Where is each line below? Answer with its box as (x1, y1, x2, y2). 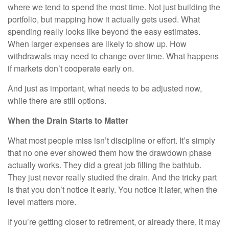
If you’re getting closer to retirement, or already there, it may (8, 216, 220, 228)
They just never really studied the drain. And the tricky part (8, 171, 217, 184)
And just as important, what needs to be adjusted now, (8, 82, 202, 95)
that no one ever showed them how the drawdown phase (8, 147, 212, 159)
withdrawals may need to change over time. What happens (8, 50, 219, 62)
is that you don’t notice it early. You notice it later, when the (8, 184, 217, 196)
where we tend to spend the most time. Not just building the (8, 1, 220, 13)
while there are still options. (8, 95, 106, 107)
